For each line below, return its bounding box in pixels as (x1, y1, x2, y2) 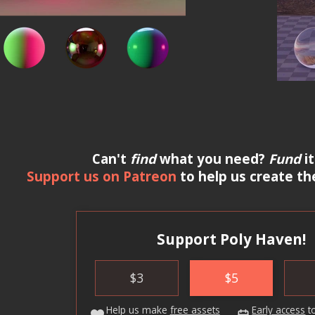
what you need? (155, 150, 269, 168)
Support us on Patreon (27, 167, 176, 186)
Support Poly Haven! (156, 229, 306, 250)
